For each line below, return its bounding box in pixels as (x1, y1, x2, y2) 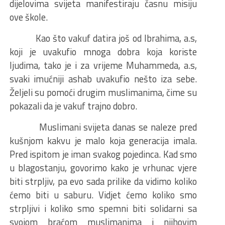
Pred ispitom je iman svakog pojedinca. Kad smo (9, 147, 197, 162)
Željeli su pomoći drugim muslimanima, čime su (9, 85, 197, 100)
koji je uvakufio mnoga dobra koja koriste (9, 45, 197, 59)
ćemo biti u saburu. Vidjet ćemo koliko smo (9, 188, 197, 202)
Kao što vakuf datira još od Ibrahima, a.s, (9, 31, 197, 46)
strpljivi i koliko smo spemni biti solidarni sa (9, 201, 197, 216)
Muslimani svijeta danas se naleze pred (9, 120, 197, 135)
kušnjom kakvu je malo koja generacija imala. (9, 134, 197, 148)
